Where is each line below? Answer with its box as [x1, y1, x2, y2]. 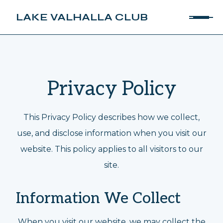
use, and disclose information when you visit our [16, 128, 207, 138]
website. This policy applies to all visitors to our [20, 144, 203, 154]
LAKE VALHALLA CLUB [16, 11, 148, 23]
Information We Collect [16, 190, 181, 208]
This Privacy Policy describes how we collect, [23, 112, 200, 122]
